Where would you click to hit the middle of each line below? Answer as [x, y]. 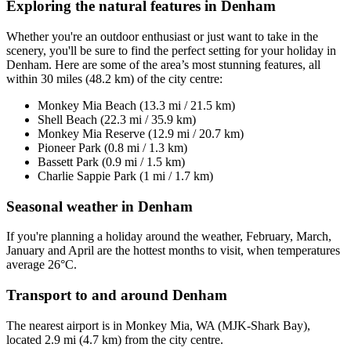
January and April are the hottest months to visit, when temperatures [173, 251]
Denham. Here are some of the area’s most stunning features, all [163, 64]
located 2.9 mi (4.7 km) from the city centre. [115, 339]
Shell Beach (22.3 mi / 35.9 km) [117, 119]
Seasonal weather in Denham [100, 206]
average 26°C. [42, 265]
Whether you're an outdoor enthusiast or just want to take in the [162, 36]
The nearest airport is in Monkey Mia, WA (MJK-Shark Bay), [158, 325]
